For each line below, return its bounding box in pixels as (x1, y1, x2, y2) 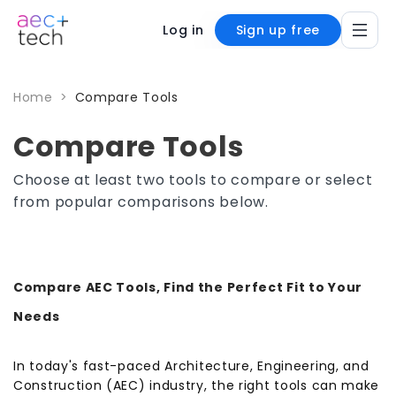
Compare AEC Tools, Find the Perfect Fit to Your (13, 278, 362, 296)
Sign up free (235, 21, 320, 39)
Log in (163, 21, 204, 39)
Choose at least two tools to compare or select (13, 170, 373, 190)
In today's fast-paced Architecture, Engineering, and (13, 357, 369, 376)
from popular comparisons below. (13, 192, 269, 212)
